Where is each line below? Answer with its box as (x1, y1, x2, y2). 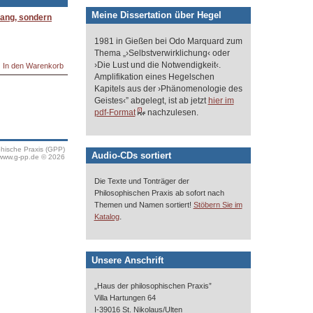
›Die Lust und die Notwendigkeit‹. (94, 59, 221, 70)
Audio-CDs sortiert (92, 150, 172, 161)
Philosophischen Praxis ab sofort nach (94, 189, 224, 198)
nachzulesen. (145, 107, 198, 117)
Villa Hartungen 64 (94, 293, 156, 302)
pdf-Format (94, 107, 136, 117)
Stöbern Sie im (193, 201, 242, 210)
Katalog (94, 212, 119, 221)
